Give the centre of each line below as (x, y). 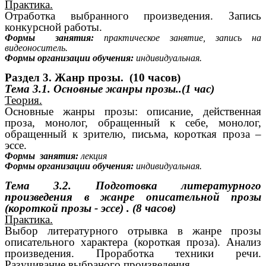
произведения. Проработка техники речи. (133, 253)
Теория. (23, 100)
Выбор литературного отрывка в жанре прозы (133, 230)
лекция (94, 156)
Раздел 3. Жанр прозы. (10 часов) (93, 77)
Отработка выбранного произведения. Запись (133, 16)
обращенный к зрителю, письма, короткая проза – (133, 134)
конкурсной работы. (53, 27)
